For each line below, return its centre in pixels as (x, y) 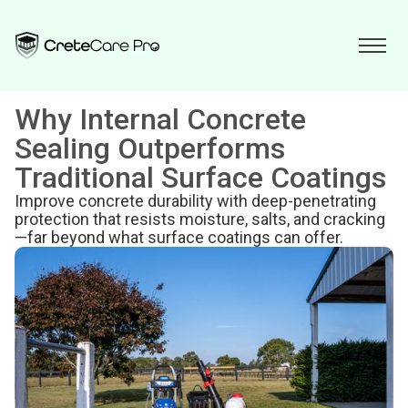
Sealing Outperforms (150, 148)
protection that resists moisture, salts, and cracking (200, 219)
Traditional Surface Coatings (200, 178)
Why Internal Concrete (160, 119)
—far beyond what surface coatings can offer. (179, 237)
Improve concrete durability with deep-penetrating (195, 201)
